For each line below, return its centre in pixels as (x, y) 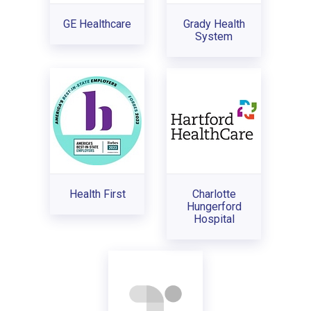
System (214, 36)
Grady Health (214, 24)
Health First (97, 194)
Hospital (214, 219)
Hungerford (214, 206)
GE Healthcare (97, 24)
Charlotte (214, 194)
